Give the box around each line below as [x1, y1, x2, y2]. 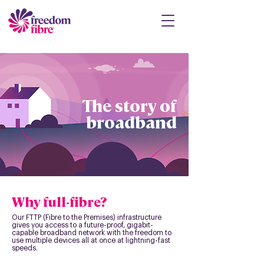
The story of [82, 94, 177, 115]
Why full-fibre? [12, 193, 107, 210]
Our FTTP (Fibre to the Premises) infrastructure [12, 214, 161, 221]
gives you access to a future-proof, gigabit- [12, 222, 153, 229]
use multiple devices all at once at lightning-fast [12, 237, 170, 244]
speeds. [12, 245, 38, 252]
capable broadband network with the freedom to [12, 229, 171, 236]
